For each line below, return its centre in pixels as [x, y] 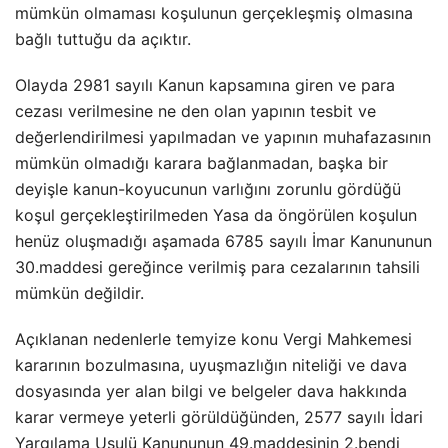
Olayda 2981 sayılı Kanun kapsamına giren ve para [205, 85]
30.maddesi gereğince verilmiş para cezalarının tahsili [217, 267]
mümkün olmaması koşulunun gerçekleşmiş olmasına [214, 13]
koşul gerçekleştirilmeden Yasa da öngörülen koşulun [216, 215]
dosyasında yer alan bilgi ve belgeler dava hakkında [211, 391]
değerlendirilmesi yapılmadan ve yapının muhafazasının [223, 137]
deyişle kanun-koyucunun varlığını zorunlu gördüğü [208, 189]
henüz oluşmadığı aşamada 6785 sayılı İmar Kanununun [223, 241]
